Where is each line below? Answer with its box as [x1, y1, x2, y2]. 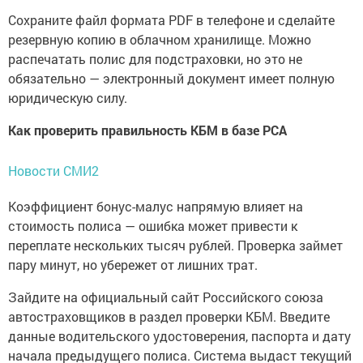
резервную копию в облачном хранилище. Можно [8, 30, 311, 48]
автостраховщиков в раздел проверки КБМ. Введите [8, 307, 330, 325]
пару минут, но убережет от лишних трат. [8, 255, 258, 273]
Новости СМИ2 [8, 161, 99, 179]
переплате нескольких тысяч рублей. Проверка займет [8, 236, 343, 254]
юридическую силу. [8, 88, 127, 106]
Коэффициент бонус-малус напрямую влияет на [8, 197, 303, 215]
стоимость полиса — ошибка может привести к [8, 216, 297, 234]
